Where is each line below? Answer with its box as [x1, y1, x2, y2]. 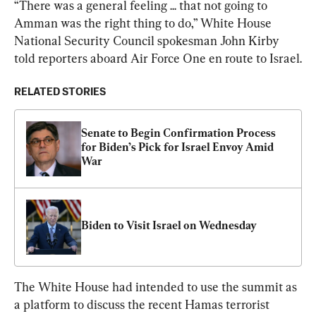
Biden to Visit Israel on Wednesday [81, 219, 257, 232]
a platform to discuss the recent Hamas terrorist [14, 297, 272, 312]
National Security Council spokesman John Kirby [14, 33, 282, 48]
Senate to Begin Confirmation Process [81, 126, 276, 140]
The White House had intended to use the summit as [14, 279, 300, 294]
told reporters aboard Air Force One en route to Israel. [14, 51, 302, 66]
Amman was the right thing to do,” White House [14, 16, 274, 30]
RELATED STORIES [14, 87, 106, 97]
